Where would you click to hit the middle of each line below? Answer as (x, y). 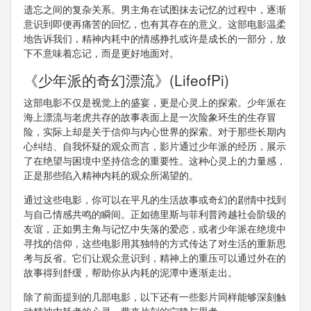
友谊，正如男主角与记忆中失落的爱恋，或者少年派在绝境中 (154, 229)
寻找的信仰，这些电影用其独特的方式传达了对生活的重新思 (154, 243)
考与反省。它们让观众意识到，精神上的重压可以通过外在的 (154, 258)
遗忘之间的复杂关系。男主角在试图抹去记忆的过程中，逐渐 (154, 9)
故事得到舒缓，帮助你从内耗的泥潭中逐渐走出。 (130, 272)
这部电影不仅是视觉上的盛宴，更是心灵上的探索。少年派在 (154, 102)
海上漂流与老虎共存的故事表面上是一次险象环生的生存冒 (150, 117)
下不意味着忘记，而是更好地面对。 (101, 53)
